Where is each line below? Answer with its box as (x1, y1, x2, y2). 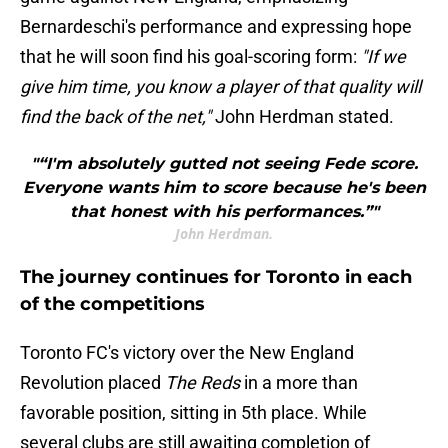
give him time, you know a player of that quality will (20, 76, 421, 98)
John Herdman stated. (211, 106, 394, 128)
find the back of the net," (20, 106, 211, 128)
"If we (361, 46, 406, 68)
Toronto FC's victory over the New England (20, 342, 354, 364)
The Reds (165, 372, 240, 394)
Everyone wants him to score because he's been (22, 178, 426, 198)
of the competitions (20, 293, 205, 316)
